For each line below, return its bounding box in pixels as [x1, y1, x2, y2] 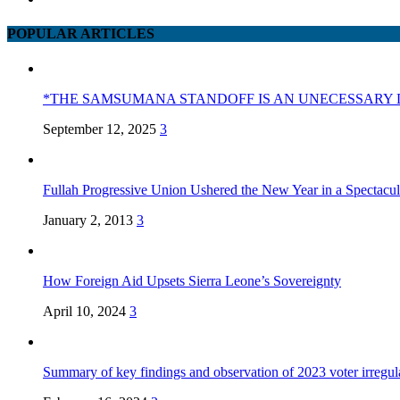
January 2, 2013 [43, 212, 133, 229]
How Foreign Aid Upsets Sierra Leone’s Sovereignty [43, 273, 341, 289]
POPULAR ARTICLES [7, 26, 154, 42]
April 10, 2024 [43, 304, 126, 320]
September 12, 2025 [43, 121, 156, 137]
